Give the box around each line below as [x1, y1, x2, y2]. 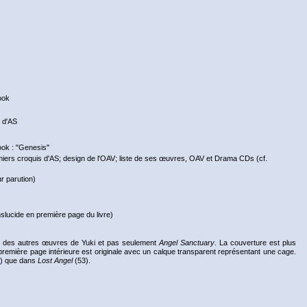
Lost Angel [38, 256, 73, 265]
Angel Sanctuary [159, 238, 214, 247]
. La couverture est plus [214, 238, 296, 247]
